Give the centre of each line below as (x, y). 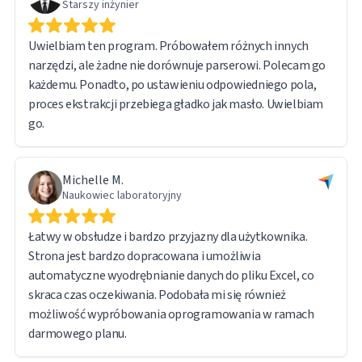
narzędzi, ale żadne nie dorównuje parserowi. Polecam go (177, 65)
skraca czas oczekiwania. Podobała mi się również (157, 295)
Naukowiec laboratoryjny (122, 195)
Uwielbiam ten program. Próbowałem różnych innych (168, 46)
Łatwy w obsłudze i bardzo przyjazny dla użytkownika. (168, 236)
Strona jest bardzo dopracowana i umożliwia (145, 256)
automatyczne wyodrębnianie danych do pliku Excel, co (171, 275)
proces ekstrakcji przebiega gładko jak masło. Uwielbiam (176, 104)
